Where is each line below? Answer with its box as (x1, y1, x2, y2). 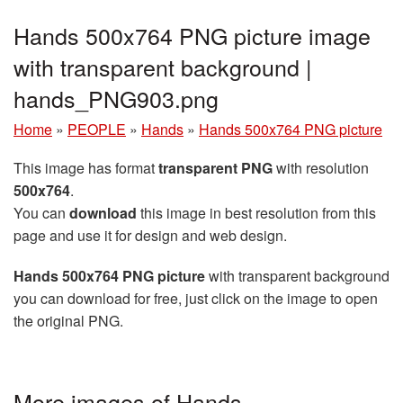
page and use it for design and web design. (13, 225, 287, 246)
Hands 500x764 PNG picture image (13, 19, 371, 51)
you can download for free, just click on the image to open (13, 288, 378, 309)
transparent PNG (158, 157, 273, 178)
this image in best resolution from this (137, 202, 376, 223)
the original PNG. (13, 310, 123, 331)
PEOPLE (67, 119, 126, 139)
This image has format (13, 157, 158, 178)
